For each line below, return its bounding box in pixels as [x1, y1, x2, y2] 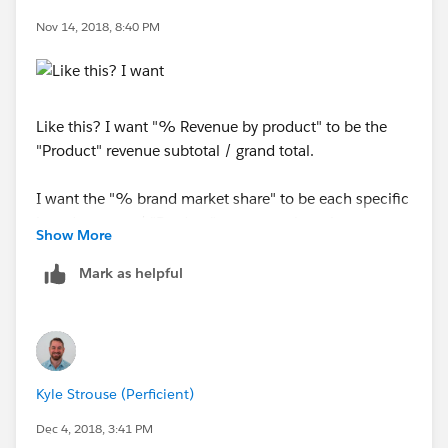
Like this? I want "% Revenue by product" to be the [36, 116, 387, 136]
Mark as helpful [79, 263, 183, 282]
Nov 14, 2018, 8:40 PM [36, 17, 160, 35]
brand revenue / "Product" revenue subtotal [36, 212, 334, 232]
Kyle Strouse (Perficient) [36, 384, 194, 403]
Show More [36, 225, 112, 244]
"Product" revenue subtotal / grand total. [36, 140, 314, 160]
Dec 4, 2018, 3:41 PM [36, 419, 153, 437]
